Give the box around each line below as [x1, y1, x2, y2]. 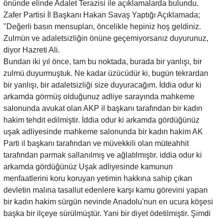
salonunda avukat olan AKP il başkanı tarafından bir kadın [3, 104, 202, 112]
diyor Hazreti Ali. [3, 45, 62, 54]
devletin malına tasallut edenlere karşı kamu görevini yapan [3, 185, 208, 194]
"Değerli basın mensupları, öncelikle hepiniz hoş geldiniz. [3, 22, 201, 31]
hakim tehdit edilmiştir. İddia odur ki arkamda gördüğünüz [3, 115, 200, 124]
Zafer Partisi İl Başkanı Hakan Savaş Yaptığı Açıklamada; [3, 10, 200, 19]
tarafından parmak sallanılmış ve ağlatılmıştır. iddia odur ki [3, 150, 202, 159]
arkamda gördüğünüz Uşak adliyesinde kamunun [3, 162, 173, 171]
